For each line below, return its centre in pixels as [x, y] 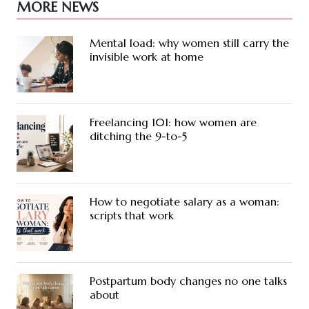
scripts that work [132, 215]
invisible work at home [147, 56]
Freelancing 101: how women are [173, 122]
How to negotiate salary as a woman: [185, 201]
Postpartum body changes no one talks [188, 280]
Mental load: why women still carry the [189, 42]
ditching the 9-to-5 [138, 136]
